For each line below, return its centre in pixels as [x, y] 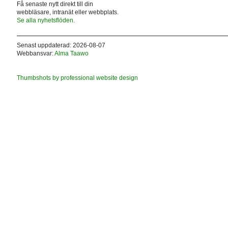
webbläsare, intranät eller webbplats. [67, 12]
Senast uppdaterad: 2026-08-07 [61, 45]
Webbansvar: [35, 53]
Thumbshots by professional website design [77, 78]
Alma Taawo [71, 53]
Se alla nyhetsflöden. [46, 20]
